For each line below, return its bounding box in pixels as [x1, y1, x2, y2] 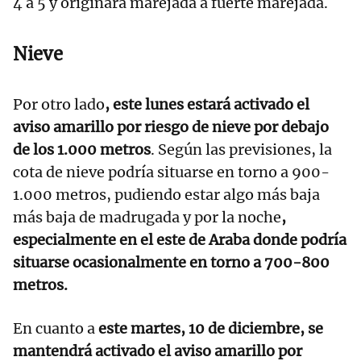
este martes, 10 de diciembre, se [95, 319, 323, 338]
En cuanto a [13, 319, 95, 338]
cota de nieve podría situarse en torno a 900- [13, 163, 330, 182]
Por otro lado [13, 95, 105, 114]
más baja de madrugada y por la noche [13, 208, 281, 227]
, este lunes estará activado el [105, 95, 309, 114]
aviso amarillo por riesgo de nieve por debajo [13, 118, 329, 137]
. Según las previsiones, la [151, 140, 332, 160]
